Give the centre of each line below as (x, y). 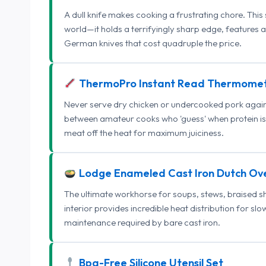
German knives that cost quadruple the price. (153, 43)
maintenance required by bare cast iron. (142, 222)
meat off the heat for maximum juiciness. (144, 132)
